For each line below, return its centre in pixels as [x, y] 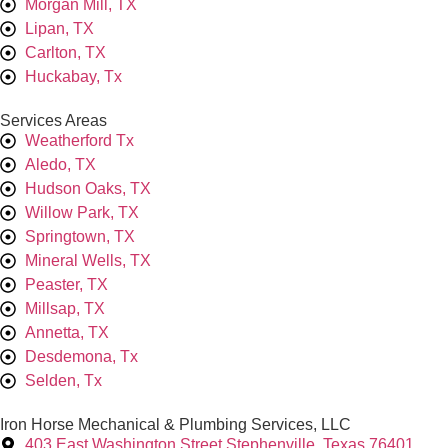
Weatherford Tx [79, 140]
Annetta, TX [67, 332]
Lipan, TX [59, 28]
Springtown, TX [80, 236]
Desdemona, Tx [81, 356]
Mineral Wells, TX [88, 260]
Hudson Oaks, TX [88, 188]
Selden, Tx [63, 380]
